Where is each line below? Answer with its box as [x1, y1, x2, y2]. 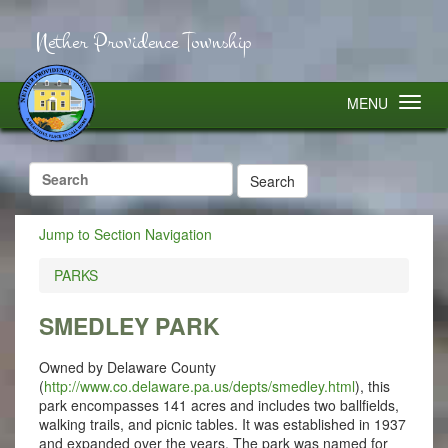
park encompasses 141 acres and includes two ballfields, [38, 394, 399, 415]
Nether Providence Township [35, 27, 251, 58]
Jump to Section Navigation [38, 223, 212, 244]
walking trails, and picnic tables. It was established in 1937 [38, 413, 406, 434]
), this [354, 375, 390, 396]
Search [28, 161, 75, 181]
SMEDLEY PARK [38, 308, 220, 342]
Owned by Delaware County [38, 356, 216, 377]
